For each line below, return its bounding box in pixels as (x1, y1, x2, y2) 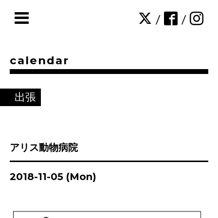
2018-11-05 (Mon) (10, 171, 96, 182)
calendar (10, 54, 69, 67)
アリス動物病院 (10, 142, 78, 153)
